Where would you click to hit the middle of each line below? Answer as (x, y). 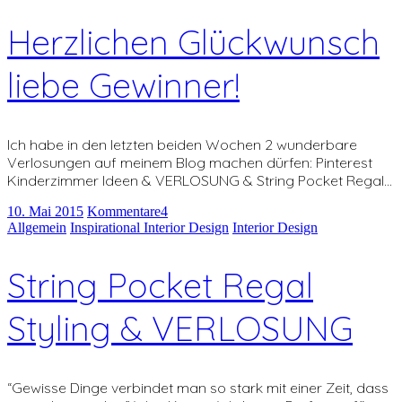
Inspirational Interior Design (149, 227)
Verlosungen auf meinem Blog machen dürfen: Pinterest (190, 162)
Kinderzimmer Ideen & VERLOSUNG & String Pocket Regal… (200, 180)
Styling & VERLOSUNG (180, 329)
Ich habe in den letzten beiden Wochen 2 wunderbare (182, 144)
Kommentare (124, 211)
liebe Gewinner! (123, 86)
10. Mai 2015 (45, 211)
